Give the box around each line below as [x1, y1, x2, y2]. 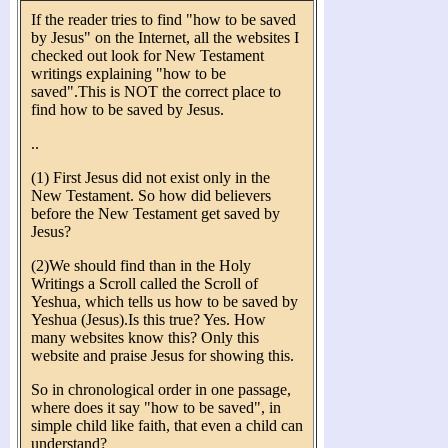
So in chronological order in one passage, [31, 380, 291, 398]
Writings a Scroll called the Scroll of [31, 274, 258, 292]
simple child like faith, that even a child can [31, 416, 303, 434]
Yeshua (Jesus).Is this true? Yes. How [31, 310, 266, 328]
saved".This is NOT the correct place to [31, 82, 281, 100]
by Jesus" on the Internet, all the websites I [31, 28, 299, 46]
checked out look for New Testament [31, 46, 264, 64]
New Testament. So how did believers [31, 186, 271, 204]
